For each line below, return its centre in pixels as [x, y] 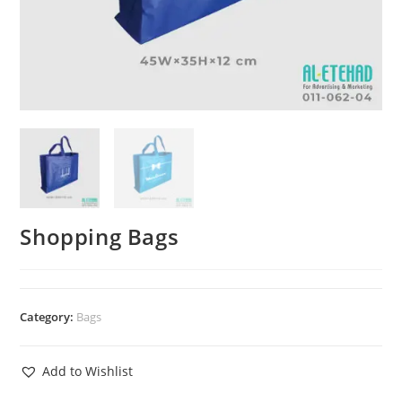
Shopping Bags [100, 236]
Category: [48, 316]
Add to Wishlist [88, 371]
